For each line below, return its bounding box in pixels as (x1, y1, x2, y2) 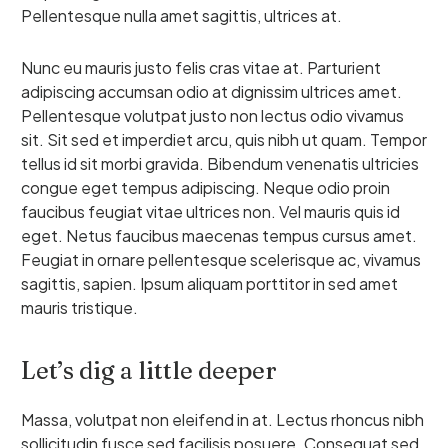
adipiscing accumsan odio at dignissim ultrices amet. (21, 80, 402, 102)
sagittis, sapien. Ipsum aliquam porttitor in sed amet (21, 272, 398, 294)
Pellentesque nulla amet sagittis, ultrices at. (21, 4, 342, 26)
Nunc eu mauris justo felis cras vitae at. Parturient (21, 56, 381, 78)
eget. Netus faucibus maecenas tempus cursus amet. (21, 224, 417, 246)
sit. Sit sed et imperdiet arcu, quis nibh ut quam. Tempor (21, 128, 427, 150)
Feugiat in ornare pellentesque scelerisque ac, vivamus (21, 248, 421, 270)
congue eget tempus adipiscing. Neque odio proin (21, 176, 390, 198)
